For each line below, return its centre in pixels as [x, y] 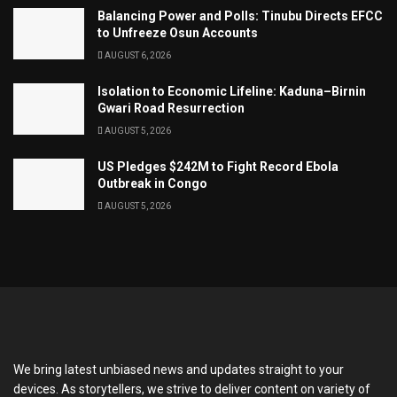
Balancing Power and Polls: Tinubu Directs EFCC [240, 16]
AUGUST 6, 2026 [137, 56]
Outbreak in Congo [152, 184]
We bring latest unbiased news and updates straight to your [179, 370]
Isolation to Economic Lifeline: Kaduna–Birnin [232, 92]
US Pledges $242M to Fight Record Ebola [218, 167]
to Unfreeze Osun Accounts [178, 33]
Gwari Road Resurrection [171, 109]
